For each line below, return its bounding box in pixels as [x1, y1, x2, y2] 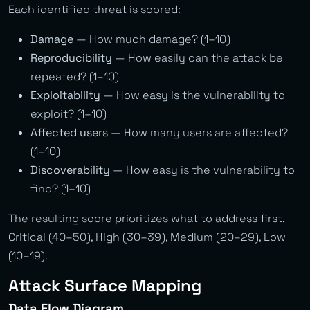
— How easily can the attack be [112, 50, 283, 65]
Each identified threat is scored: [8, 1, 181, 17]
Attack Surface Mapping [8, 274, 201, 296]
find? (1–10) [30, 181, 91, 196]
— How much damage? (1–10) [73, 31, 230, 46]
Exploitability [30, 87, 100, 102]
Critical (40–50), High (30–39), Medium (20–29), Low [8, 229, 286, 244]
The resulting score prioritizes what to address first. [8, 210, 284, 226]
